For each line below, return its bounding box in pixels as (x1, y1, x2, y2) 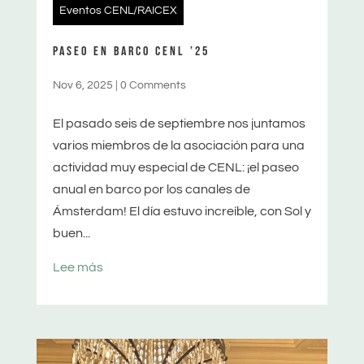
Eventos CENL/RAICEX (58, 4, 177, 16)
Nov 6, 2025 (52, 79, 113, 91)
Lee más (52, 260, 103, 274)
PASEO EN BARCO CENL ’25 (52, 43, 210, 59)
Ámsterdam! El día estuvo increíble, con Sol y (52, 204, 311, 218)
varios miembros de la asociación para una (52, 138, 305, 152)
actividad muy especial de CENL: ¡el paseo (52, 160, 299, 174)
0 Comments (119, 79, 186, 91)
